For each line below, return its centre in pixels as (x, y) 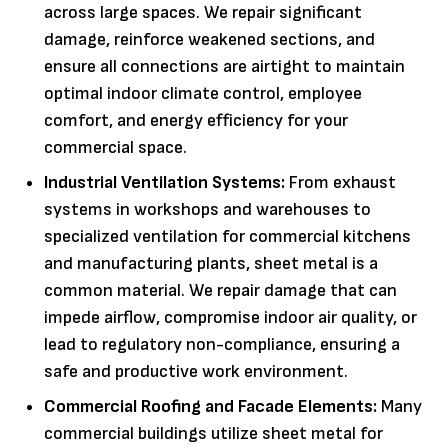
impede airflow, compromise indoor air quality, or (230, 317)
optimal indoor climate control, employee (203, 93)
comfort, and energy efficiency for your (196, 120)
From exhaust (340, 182)
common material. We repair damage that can (220, 290)
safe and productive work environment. (196, 371)
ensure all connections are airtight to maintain (224, 66)
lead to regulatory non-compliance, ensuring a (222, 344)
